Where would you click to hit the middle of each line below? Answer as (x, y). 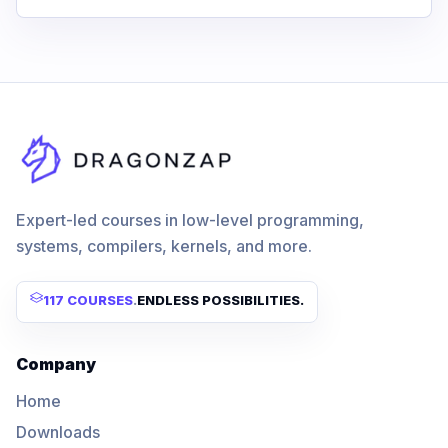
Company (56, 364)
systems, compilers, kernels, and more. (164, 245)
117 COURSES (87, 299)
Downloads (58, 432)
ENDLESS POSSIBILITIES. (220, 299)
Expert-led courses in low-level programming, (190, 219)
